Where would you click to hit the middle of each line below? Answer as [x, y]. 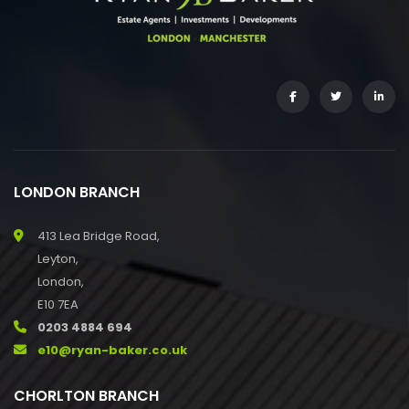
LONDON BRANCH [77, 193]
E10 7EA [58, 305]
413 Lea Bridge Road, [99, 236]
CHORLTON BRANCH [86, 396]
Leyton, [58, 259]
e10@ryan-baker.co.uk [112, 351]
